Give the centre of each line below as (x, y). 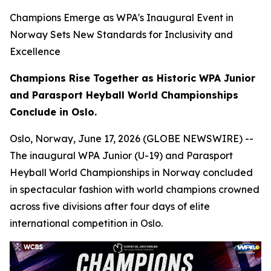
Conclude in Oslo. (53, 112)
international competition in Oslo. (86, 223)
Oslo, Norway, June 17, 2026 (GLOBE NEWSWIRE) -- (132, 139)
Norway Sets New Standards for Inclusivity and (121, 34)
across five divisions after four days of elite (110, 206)
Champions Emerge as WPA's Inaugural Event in (122, 18)
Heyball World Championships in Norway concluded (131, 172)
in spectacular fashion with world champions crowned (135, 189)
